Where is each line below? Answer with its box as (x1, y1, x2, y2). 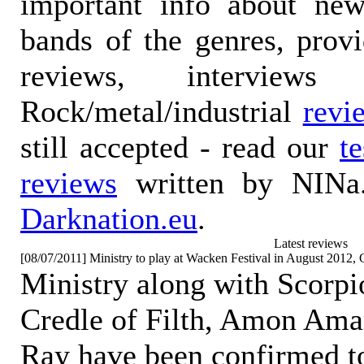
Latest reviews (273, 236, 348, 250)
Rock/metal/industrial (20, 94, 303, 128)
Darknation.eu (20, 201, 197, 236)
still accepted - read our (20, 130, 340, 164)
